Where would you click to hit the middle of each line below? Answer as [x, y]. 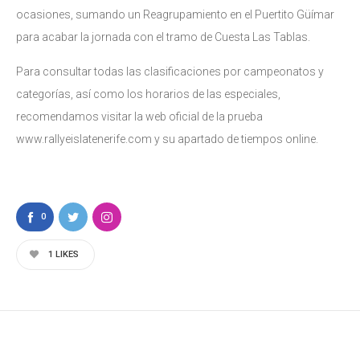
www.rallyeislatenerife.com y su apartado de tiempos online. [167, 139]
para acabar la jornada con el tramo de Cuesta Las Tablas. [163, 37]
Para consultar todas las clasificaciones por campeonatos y [170, 71]
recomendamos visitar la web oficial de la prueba [139, 116]
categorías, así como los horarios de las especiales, [148, 94]
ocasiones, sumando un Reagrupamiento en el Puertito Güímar [175, 14]
